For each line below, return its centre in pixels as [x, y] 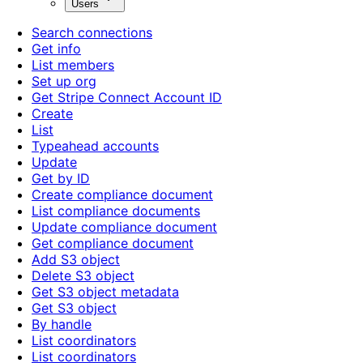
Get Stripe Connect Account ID [127, 98]
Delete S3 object [83, 276]
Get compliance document [113, 243]
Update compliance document [124, 227]
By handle [62, 325]
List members [73, 65]
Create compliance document [122, 195]
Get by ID [61, 179]
